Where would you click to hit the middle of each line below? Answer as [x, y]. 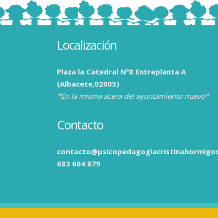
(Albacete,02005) [88, 84]
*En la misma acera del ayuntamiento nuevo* [133, 96]
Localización [87, 45]
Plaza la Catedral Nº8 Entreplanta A [121, 72]
